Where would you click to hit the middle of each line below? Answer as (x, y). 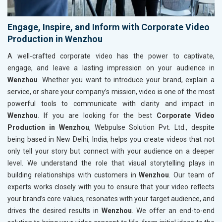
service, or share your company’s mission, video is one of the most (111, 91)
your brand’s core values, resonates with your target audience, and (111, 198)
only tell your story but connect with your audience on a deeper (111, 151)
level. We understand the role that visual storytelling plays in (111, 163)
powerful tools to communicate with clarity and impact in (111, 103)
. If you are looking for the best (97, 115)
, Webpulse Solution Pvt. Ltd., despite (152, 127)
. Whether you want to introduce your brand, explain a (126, 80)
